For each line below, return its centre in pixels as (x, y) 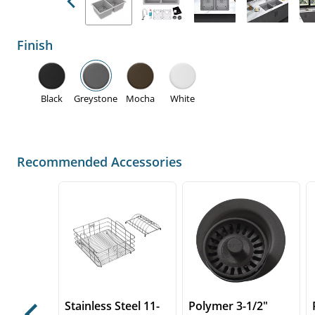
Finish (35, 45)
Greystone (96, 99)
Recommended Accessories (99, 162)
